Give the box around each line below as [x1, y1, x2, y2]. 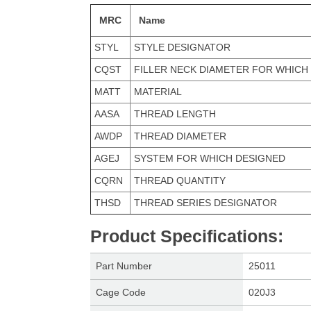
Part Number [95, 260, 152, 271]
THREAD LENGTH [133, 108, 216, 119]
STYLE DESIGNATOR [133, 42, 230, 53]
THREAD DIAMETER [133, 131, 226, 142]
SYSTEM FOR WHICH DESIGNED [133, 153, 285, 164]
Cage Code [95, 287, 146, 298]
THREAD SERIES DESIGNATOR [133, 197, 277, 208]
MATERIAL [133, 86, 182, 97]
